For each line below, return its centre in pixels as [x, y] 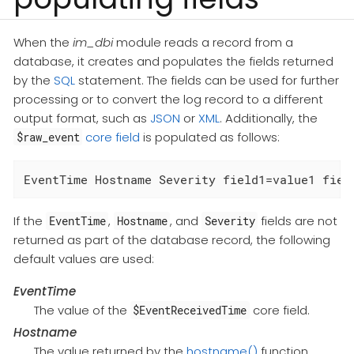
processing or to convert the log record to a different [168, 99]
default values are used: [84, 258]
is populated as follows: [210, 137]
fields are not [298, 220]
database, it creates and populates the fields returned [173, 61]
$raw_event [48, 137]
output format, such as [82, 118]
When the [43, 42]
